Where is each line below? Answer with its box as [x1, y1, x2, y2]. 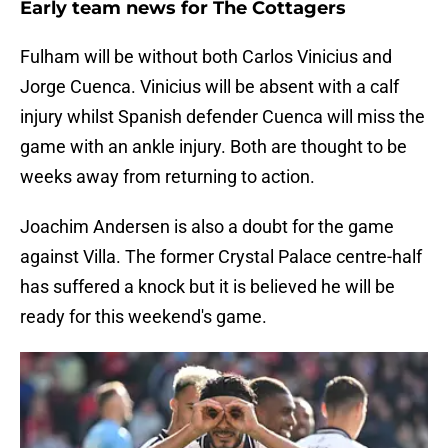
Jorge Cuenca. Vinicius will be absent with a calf [20, 76, 399, 98]
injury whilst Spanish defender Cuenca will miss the [20, 106, 425, 128]
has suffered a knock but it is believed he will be [20, 276, 395, 298]
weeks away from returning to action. [20, 166, 315, 188]
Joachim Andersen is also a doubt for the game [20, 216, 394, 238]
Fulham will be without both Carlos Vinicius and [20, 46, 392, 68]
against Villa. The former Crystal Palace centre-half [20, 246, 422, 268]
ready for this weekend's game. [20, 306, 267, 328]
